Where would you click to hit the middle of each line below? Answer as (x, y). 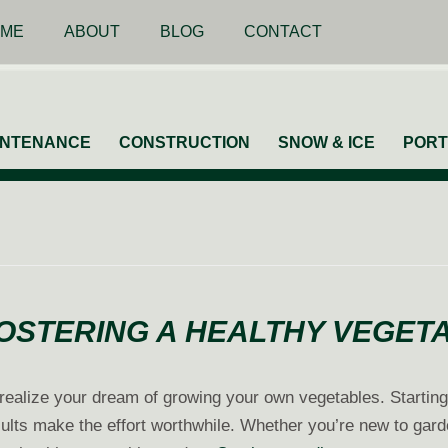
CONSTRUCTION (184, 142)
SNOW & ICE (326, 142)
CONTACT (282, 31)
